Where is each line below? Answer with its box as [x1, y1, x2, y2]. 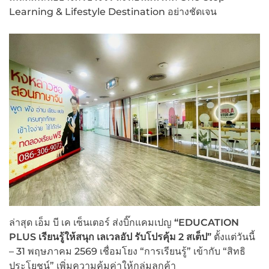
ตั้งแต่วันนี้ [211, 231, 255, 243]
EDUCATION [178, 216, 239, 228]
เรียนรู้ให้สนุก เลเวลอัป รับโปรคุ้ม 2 [38, 231, 184, 243]
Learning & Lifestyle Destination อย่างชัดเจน [9, 5, 217, 17]
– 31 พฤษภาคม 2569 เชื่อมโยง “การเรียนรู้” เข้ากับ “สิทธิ [9, 245, 246, 257]
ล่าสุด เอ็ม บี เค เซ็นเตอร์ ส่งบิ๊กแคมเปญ [9, 216, 174, 228]
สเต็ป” [184, 231, 211, 243]
